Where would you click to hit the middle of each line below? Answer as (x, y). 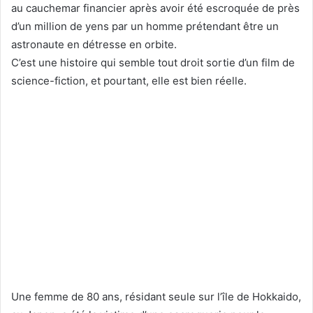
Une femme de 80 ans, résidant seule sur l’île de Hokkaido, (156, 296)
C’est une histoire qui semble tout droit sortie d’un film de (153, 62)
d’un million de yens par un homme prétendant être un (145, 26)
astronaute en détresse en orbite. (94, 44)
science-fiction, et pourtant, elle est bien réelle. (129, 80)
